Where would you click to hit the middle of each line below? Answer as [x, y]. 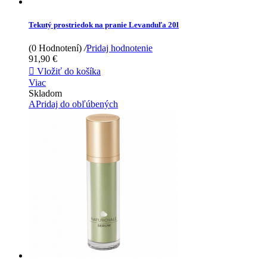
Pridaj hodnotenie [119, 48]
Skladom [45, 94]
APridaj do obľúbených [73, 104]
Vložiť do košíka [69, 72]
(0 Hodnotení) [55, 48]
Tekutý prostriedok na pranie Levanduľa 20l [104, 24]
